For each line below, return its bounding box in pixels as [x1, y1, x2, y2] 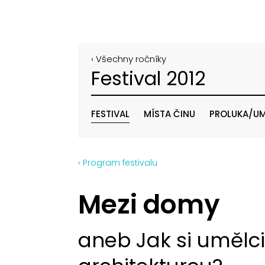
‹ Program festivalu [78, 156, 157, 169]
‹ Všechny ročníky [91, 53, 166, 65]
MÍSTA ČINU [144, 108, 195, 120]
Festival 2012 [91, 64, 205, 92]
